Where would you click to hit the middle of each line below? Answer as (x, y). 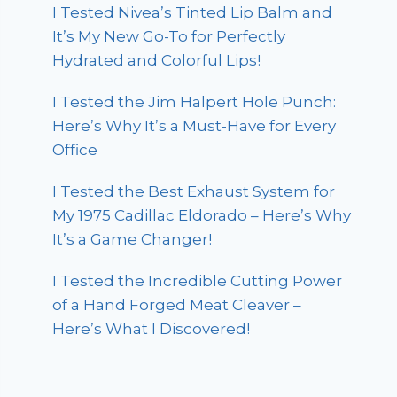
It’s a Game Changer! (132, 239)
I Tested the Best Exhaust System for (194, 191)
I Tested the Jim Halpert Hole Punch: (195, 101)
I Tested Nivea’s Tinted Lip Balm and (193, 12)
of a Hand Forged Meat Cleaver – (177, 304)
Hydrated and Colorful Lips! (157, 60)
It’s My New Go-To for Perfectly (169, 36)
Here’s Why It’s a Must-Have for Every (195, 125)
